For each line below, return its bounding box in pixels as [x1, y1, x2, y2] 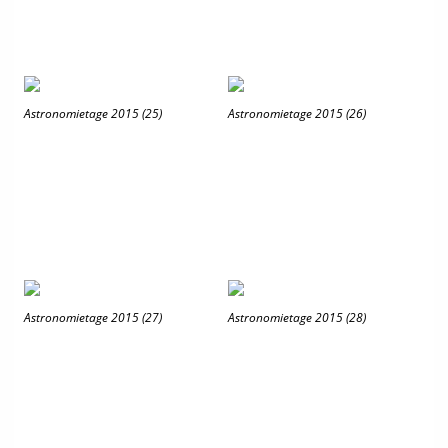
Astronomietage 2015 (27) [24, 309, 162, 326]
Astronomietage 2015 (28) [228, 309, 366, 326]
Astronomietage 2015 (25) [24, 105, 162, 122]
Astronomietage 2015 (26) [228, 105, 366, 122]
